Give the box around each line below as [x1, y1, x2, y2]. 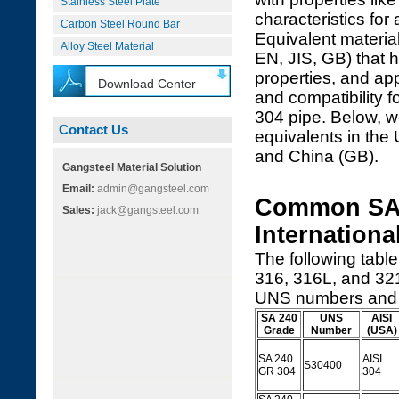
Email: [62, 183, 94, 195]
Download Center [98, 77, 196, 91]
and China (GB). [255, 147, 379, 166]
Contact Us [59, 122, 128, 137]
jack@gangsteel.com [94, 204, 199, 216]
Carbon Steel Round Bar [61, 18, 180, 30]
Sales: [62, 204, 94, 216]
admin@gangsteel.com [94, 183, 209, 195]
